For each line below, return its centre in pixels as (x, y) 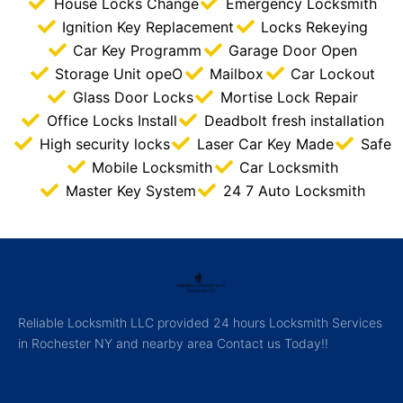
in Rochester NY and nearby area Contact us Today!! (173, 343)
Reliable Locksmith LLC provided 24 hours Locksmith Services (200, 322)
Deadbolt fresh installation (294, 121)
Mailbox (237, 74)
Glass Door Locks (133, 98)
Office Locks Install (112, 121)
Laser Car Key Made (265, 144)
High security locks (104, 144)
